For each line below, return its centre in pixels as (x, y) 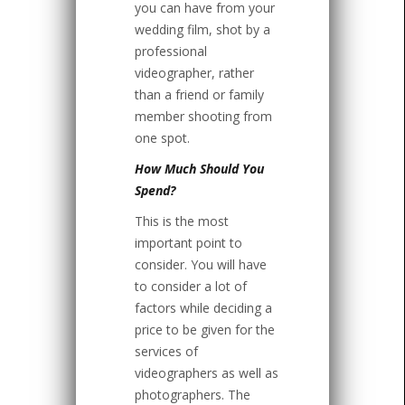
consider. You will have (201, 265)
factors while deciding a (203, 308)
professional (171, 52)
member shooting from (203, 117)
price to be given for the (205, 330)
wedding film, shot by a (202, 30)
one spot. (162, 138)
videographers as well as (207, 373)
